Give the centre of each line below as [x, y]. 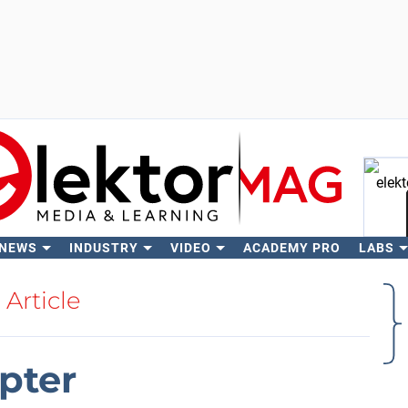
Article [44, 301]
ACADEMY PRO [291, 248]
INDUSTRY [103, 248]
